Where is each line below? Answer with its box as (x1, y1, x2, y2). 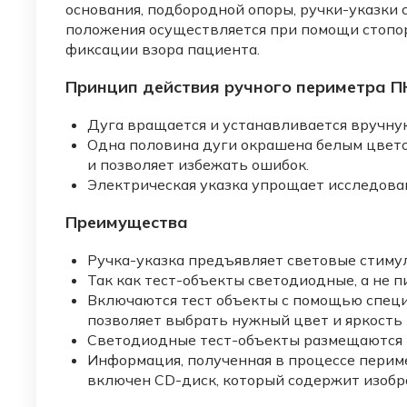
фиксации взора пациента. (65, 40, 260, 59)
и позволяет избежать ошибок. (87, 155, 309, 174)
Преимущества (65, 212, 188, 233)
